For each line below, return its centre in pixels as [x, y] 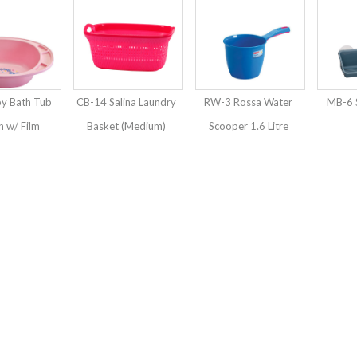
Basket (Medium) [126, 126]
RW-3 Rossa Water [248, 102]
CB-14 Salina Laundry [126, 102]
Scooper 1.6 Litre [248, 126]
